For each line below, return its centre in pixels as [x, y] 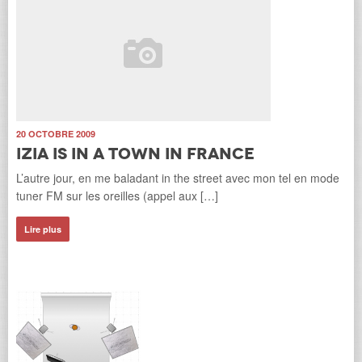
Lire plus [43, 229]
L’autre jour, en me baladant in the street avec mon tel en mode [178, 178]
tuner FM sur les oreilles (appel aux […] [117, 196]
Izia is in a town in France [135, 154]
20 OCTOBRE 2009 [56, 134]
